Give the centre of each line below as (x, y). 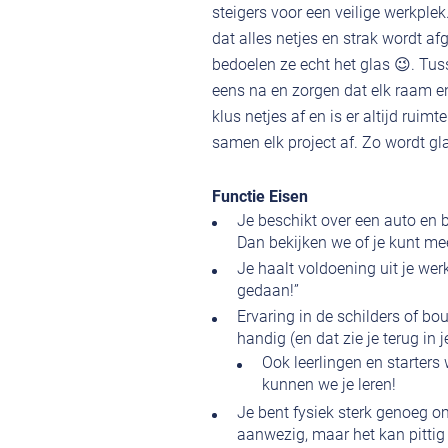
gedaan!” (268, 291)
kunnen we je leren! (329, 385)
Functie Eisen (260, 197)
